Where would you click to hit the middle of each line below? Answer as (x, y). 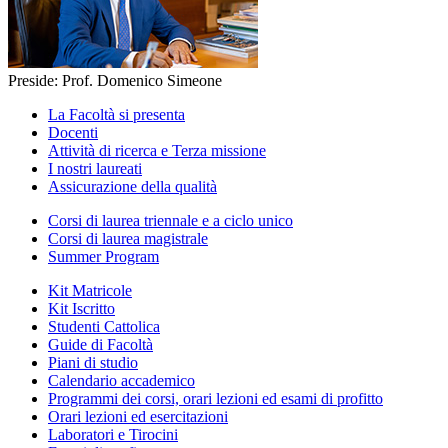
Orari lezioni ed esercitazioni (138, 416)
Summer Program (103, 256)
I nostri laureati (95, 168)
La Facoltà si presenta (116, 114)
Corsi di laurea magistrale (128, 238)
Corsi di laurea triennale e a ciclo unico (170, 220)
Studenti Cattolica (104, 326)
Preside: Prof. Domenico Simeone (115, 80)
